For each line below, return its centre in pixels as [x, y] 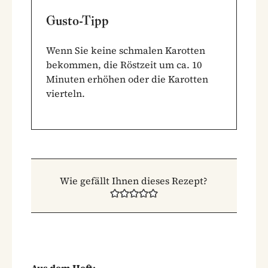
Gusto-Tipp [77, 20]
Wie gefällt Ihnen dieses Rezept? [134, 180]
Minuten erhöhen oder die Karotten [127, 79]
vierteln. [66, 93]
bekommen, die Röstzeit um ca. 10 [124, 64]
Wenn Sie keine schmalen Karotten [126, 50]
